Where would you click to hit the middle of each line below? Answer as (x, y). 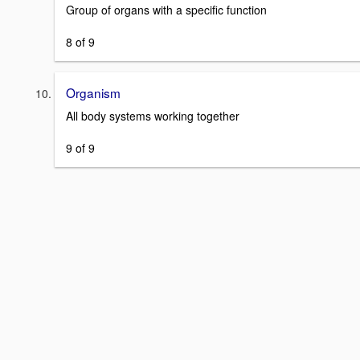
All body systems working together (153, 115)
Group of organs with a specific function (166, 10)
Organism (93, 93)
